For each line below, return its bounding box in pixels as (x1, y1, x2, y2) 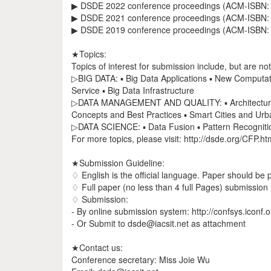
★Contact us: (71, 241, 123, 253)
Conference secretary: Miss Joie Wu (71, 253, 210, 266)
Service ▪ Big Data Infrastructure (71, 84, 194, 96)
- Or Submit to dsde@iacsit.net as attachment (71, 217, 246, 229)
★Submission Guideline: (71, 157, 165, 169)
